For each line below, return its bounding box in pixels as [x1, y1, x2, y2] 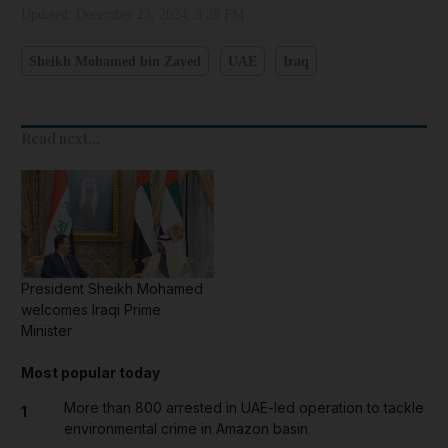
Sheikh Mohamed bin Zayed [29, 53, 201, 69]
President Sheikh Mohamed [21, 280, 203, 298]
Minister [21, 322, 72, 340]
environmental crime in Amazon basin [63, 420, 308, 438]
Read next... [21, 129, 100, 149]
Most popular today [21, 364, 160, 382]
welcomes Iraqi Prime [21, 301, 161, 319]
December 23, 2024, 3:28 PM [76, 7, 244, 23]
